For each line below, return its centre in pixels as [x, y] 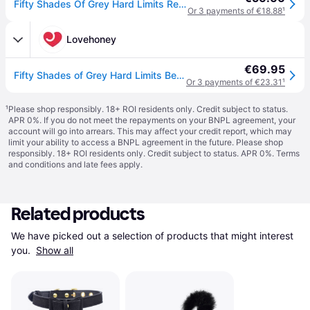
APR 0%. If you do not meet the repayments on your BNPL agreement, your [152, 120]
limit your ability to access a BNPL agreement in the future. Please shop [146, 142]
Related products [78, 214]
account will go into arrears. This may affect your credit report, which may [150, 131]
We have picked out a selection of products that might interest [152, 236]
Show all [55, 250]
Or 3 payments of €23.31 [234, 82]
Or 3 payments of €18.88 [235, 11]
